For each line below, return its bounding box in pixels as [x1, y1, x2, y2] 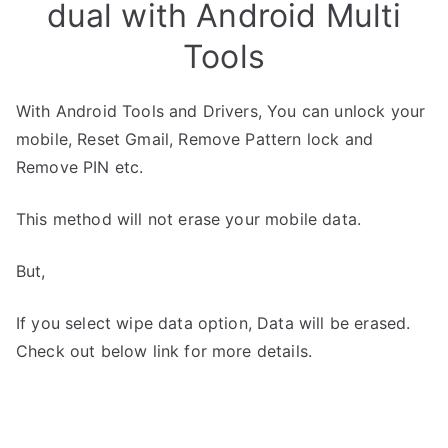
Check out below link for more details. [16, 341, 313, 361]
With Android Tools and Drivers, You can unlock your [16, 101, 426, 121]
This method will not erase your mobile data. [16, 209, 362, 229]
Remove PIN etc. [16, 157, 144, 177]
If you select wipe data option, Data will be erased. [16, 313, 411, 333]
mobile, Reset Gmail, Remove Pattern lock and [16, 129, 374, 149]
